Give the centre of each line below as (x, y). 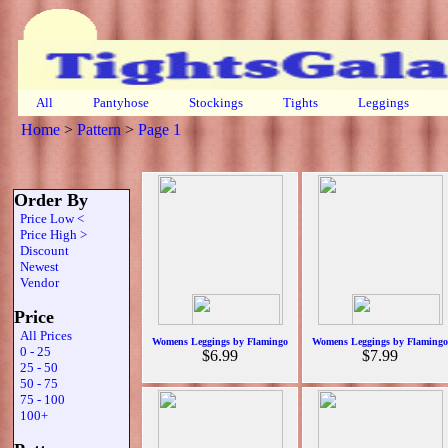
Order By (51, 200)
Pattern (99, 129)
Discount (41, 250)
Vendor (36, 282)
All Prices (43, 335)
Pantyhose (121, 102)
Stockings (216, 102)
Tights (300, 102)
